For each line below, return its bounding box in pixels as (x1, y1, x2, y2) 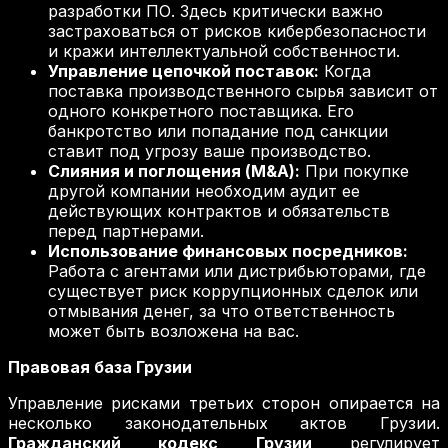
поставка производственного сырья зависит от (48, 81, 438, 102)
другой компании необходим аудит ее (48, 181, 360, 202)
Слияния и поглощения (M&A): (48, 161, 300, 182)
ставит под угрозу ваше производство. (48, 141, 371, 162)
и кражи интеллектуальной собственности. (48, 41, 400, 62)
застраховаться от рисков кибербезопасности (48, 21, 426, 42)
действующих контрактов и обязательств (48, 201, 390, 222)
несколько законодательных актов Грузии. (8, 413, 440, 434)
